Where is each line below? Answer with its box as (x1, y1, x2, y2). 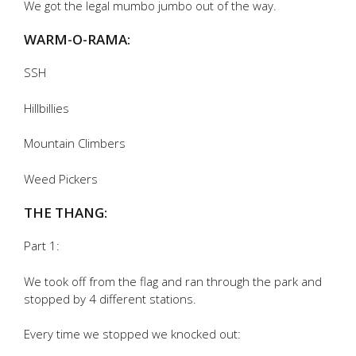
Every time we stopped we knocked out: (24, 326, 241, 342)
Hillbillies (24, 99, 69, 116)
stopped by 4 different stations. (24, 290, 196, 307)
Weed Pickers (24, 170, 98, 187)
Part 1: (24, 238, 60, 254)
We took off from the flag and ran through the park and (24, 273, 322, 289)
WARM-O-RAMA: (24, 30, 130, 49)
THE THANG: (24, 203, 107, 222)
